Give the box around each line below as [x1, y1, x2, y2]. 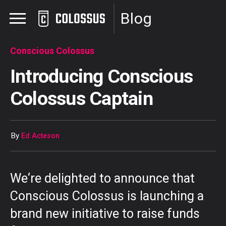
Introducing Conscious [10, 65, 193, 87]
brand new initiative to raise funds [10, 206, 200, 221]
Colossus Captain [10, 87, 153, 109]
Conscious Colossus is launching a [10, 188, 204, 203]
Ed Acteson [21, 132, 60, 141]
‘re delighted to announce [28, 171, 172, 186]
